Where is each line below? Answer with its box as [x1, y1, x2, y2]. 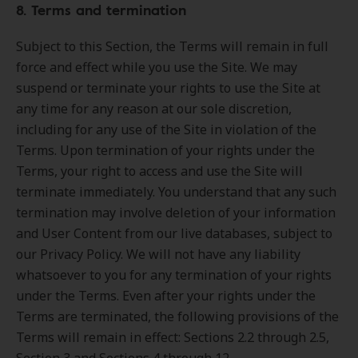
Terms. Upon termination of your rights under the [16, 141, 315, 159]
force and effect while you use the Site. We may [16, 58, 297, 76]
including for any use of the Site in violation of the [16, 121, 316, 138]
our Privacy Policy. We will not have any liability [16, 245, 300, 263]
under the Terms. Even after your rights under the [16, 287, 316, 304]
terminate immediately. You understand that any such [16, 183, 336, 201]
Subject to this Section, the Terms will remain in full [16, 38, 328, 55]
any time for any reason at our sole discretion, [16, 100, 292, 117]
